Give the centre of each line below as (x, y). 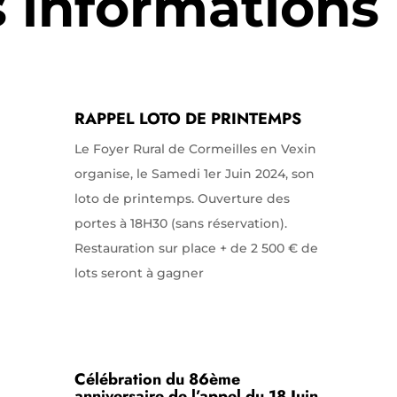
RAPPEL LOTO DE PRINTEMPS (187, 118)
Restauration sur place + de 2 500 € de (196, 248)
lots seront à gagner (139, 272)
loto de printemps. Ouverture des (182, 198)
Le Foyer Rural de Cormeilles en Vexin (195, 148)
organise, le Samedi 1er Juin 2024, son (194, 173)
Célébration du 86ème (157, 379)
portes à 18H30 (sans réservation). (180, 223)
